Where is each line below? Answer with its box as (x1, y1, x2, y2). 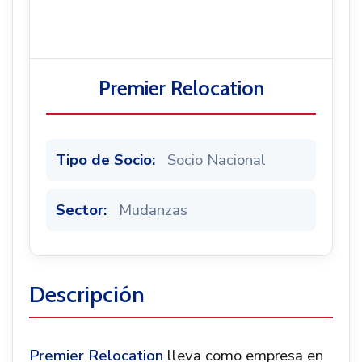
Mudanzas (115, 200, 187, 221)
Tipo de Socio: (56, 149, 155, 170)
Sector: (56, 200, 107, 221)
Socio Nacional (163, 149, 266, 170)
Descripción (29, 280, 145, 308)
